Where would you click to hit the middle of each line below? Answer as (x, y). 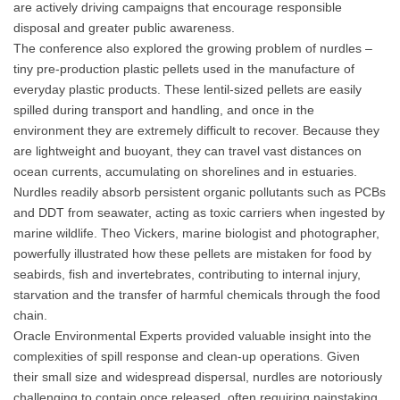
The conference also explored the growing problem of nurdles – (193, 48)
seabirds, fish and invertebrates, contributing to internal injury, (187, 274)
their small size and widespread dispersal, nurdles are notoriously (198, 377)
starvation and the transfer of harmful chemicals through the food (197, 295)
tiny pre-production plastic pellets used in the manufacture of (184, 69)
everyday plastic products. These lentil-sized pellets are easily (187, 89)
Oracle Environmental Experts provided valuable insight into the (192, 336)
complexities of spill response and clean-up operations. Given (187, 356)
